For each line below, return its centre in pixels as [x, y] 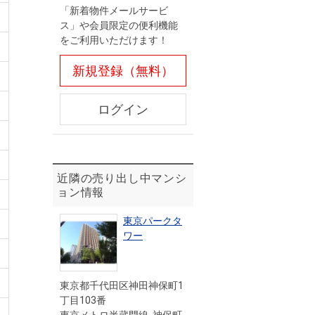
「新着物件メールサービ [114, 11]
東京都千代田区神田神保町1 [122, 285]
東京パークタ [153, 221]
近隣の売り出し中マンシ [122, 178]
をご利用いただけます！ [114, 40]
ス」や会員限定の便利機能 [119, 25]
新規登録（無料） [123, 71]
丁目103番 [83, 300]
